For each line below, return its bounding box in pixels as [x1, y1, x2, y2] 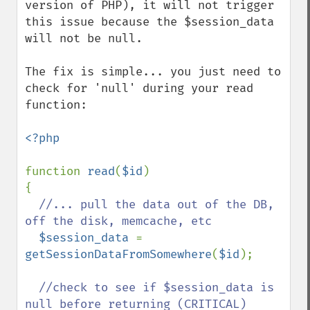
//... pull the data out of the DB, [39, 197, 274, 212]
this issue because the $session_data [25, 15, 274, 29]
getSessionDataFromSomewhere [25, 247, 212, 262]
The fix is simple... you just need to [25, 64, 281, 79]
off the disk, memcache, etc [25, 214, 212, 228]
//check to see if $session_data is [39, 280, 274, 295]
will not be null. [25, 31, 143, 46]
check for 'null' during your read [25, 81, 253, 95]
